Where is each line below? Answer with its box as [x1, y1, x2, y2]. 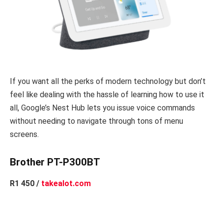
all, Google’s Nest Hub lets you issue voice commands [10, 103, 195, 113]
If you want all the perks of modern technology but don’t [10, 77, 206, 86]
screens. [10, 130, 39, 139]
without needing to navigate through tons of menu [10, 116, 183, 126]
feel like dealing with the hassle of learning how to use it [10, 90, 204, 100]
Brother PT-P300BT [10, 156, 100, 168]
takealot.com [41, 179, 91, 189]
